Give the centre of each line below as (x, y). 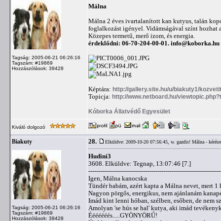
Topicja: (100, 96)
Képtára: (100, 89)
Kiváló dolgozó (29, 127)
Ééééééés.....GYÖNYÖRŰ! (123, 215)
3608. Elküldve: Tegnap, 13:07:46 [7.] (140, 164)
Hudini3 (100, 156)
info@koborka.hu (195, 43)
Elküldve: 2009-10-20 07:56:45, (138, 142)
